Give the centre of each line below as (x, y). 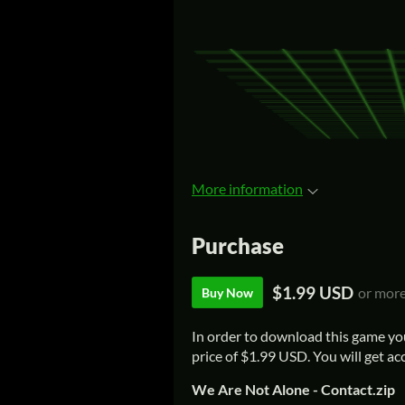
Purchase (238, 245)
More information (247, 189)
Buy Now (227, 292)
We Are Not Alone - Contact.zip (293, 389)
